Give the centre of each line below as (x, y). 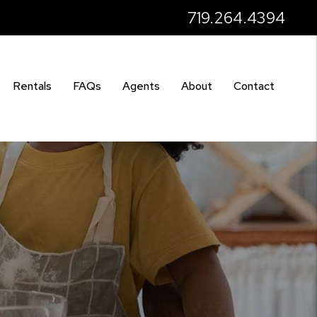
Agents (141, 86)
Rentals (32, 86)
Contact (254, 86)
